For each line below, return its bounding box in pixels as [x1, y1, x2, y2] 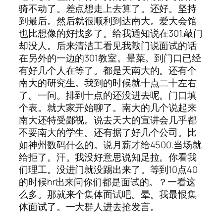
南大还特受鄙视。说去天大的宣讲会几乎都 [19, 113, 197, 127]
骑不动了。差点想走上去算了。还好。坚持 [19, 2, 197, 15]
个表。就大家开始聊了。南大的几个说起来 [19, 101, 197, 114]
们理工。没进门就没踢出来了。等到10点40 [19, 163, 198, 176]
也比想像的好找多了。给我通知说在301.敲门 [19, 27, 203, 40]
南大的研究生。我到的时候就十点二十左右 [19, 76, 197, 90]
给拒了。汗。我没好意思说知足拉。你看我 [19, 151, 197, 164]
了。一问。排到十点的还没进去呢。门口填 [19, 89, 197, 102]
